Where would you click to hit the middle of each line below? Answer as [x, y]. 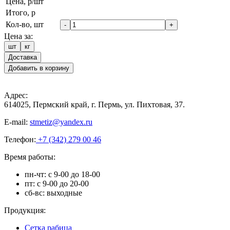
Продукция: [25, 210]
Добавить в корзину [39, 68]
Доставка [23, 57]
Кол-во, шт [25, 24]
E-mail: [17, 122]
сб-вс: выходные [53, 193]
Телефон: [20, 139]
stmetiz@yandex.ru [61, 122]
